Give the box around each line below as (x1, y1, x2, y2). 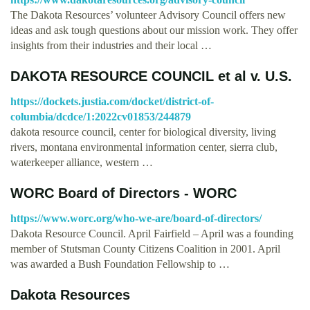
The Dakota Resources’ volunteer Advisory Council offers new (10, 8, 286, 21)
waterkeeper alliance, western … (10, 156, 153, 168)
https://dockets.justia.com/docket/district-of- (10, 95, 214, 107)
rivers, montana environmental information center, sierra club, (10, 140, 277, 153)
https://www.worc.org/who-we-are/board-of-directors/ (10, 212, 262, 224)
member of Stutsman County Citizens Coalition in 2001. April (10, 242, 280, 255)
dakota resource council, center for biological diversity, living (10, 125, 276, 138)
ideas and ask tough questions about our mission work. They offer (10, 24, 298, 36)
